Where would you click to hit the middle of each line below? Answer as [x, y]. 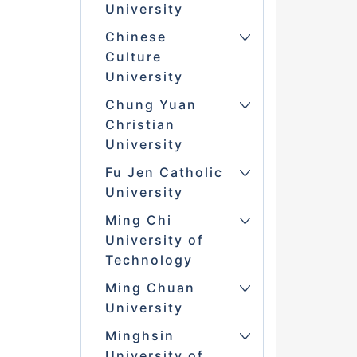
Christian [140, 125]
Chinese [135, 37]
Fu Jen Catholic [164, 173]
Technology [149, 260]
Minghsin [139, 336]
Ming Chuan [150, 288]
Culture [133, 57]
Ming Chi [138, 220]
